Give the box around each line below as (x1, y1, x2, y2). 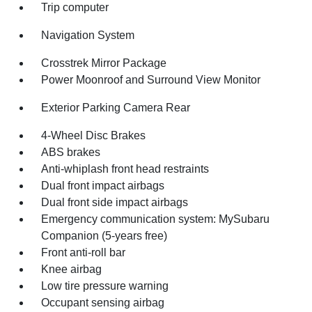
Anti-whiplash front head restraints (41, 162, 210, 175)
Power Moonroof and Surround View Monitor (41, 73, 261, 86)
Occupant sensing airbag (41, 296, 165, 309)
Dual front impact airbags (41, 179, 165, 192)
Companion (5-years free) (41, 229, 168, 242)
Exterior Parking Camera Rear (41, 101, 191, 114)
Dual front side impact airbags (41, 196, 189, 208)
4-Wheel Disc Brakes (41, 129, 146, 141)
